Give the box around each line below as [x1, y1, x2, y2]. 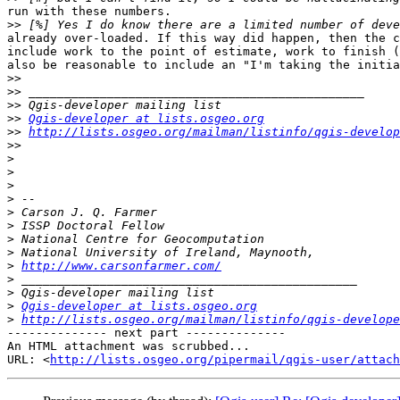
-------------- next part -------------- [7, 326, 286, 340]
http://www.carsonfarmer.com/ [21, 259, 221, 273]
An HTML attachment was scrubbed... [7, 339, 250, 354]
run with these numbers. [7, 4, 171, 19]
